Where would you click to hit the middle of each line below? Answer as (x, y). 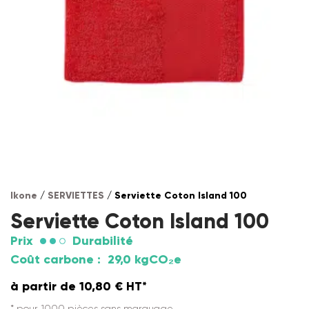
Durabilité (103, 240)
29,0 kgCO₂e (144, 259)
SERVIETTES (76, 195)
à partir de (45, 286)
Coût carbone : (56, 259)
